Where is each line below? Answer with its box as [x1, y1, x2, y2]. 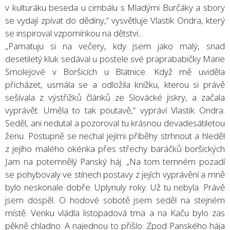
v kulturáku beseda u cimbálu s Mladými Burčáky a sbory [5, 1, 225, 13]
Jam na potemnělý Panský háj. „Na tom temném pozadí [5, 155, 225, 167]
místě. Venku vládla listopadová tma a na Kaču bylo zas [5, 206, 225, 219]
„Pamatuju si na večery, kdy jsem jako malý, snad [5, 40, 225, 52]
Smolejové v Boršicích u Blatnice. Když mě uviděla [5, 65, 225, 78]
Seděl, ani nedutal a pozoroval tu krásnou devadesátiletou [5, 117, 225, 129]
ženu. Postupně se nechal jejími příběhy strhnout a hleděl [5, 129, 225, 142]
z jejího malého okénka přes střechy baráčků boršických [5, 142, 225, 155]
